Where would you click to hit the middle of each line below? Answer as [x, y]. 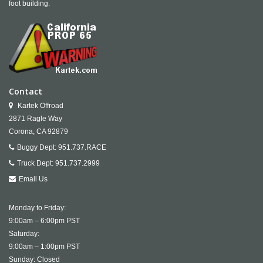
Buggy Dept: [38, 147]
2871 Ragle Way [36, 119]
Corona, [22, 131]
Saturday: [24, 234]
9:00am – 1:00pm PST [44, 247]
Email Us [33, 179]
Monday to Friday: [37, 208]
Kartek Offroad [40, 106]
